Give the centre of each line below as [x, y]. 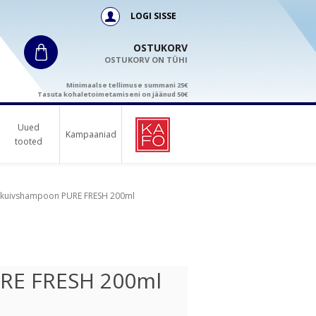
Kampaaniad [91, 134]
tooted [29, 141]
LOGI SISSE [152, 16]
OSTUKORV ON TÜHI [146, 60]
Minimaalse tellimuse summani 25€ [127, 85]
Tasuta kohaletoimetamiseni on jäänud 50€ [113, 94]
